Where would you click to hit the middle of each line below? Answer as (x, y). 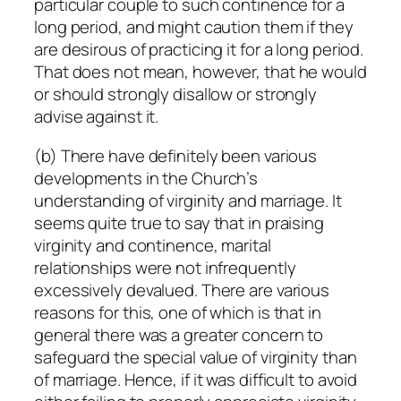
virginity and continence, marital (153, 245)
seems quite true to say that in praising (179, 222)
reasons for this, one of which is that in (178, 312)
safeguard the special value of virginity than (196, 357)
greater (211, 334)
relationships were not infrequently (165, 267)
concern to (281, 334)
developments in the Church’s (146, 178)
